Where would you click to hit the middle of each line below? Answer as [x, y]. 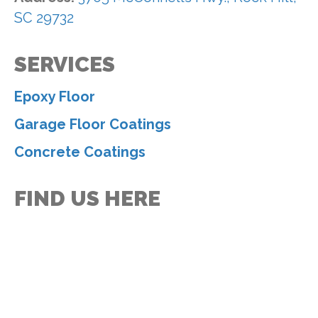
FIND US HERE [87, 198]
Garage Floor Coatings [93, 124]
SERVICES [65, 64]
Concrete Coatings [80, 152]
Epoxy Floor [55, 96]
